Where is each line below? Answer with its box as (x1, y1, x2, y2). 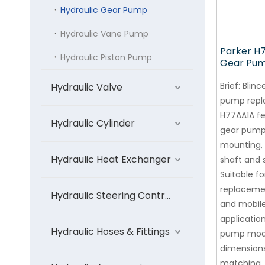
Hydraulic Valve (51, 80, 122, 94)
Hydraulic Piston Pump (60, 51, 152, 63)
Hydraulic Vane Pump (60, 28, 148, 40)
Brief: (220, 80, 240, 92)
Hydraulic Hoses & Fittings (51, 225, 170, 238)
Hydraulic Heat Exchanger (51, 153, 171, 166)
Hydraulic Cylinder (51, 117, 135, 130)
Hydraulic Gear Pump (60, 4, 147, 16)
